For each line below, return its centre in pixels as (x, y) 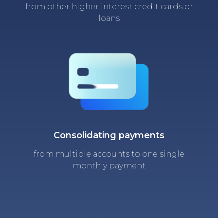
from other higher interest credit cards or (109, 6)
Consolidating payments (109, 135)
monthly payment (109, 165)
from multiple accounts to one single (109, 154)
